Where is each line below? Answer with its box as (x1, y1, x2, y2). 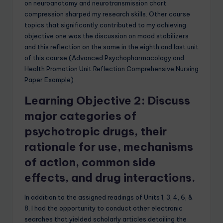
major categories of (24, 109, 136, 123)
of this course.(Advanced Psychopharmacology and (24, 54, 184, 62)
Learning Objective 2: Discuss (24, 94, 190, 108)
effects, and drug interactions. (24, 171, 195, 185)
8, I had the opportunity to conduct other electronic (24, 204, 183, 213)
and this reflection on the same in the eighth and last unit (24, 43, 199, 51)
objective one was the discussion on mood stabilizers (24, 32, 189, 40)
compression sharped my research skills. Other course (24, 10, 190, 18)
